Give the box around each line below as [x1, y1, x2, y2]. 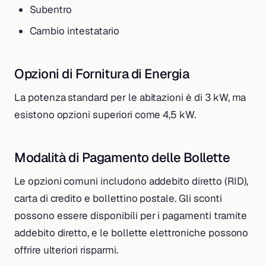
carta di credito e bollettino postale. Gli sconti [14, 192, 222, 205]
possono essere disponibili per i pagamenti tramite [14, 209, 247, 223]
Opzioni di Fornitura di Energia [14, 65, 189, 82]
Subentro [29, 3, 72, 17]
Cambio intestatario [29, 24, 119, 37]
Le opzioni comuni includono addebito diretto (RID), [14, 175, 249, 188]
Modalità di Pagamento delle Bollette [14, 149, 230, 166]
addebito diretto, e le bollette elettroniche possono [14, 226, 249, 240]
